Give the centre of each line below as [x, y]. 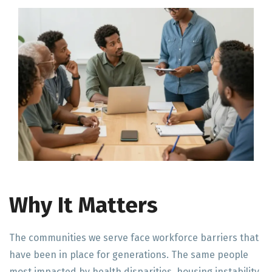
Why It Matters [83, 206]
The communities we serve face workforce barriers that [134, 238]
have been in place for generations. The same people [129, 255]
